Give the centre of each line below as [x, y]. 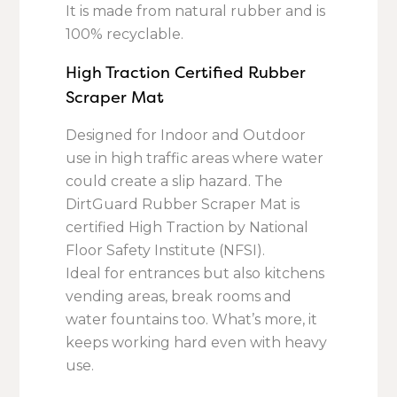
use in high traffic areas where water [195, 159]
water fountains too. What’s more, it [192, 320]
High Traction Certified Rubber [186, 73]
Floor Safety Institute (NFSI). [166, 251]
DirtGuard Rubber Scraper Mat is [183, 205]
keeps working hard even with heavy [197, 343]
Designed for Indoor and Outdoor [186, 136]
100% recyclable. [125, 35]
